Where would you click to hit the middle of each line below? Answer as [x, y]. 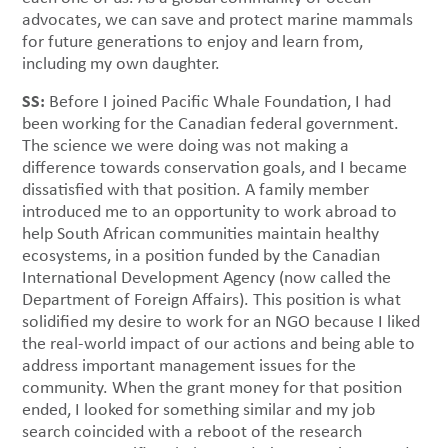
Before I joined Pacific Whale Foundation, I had [220, 101]
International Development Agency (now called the [207, 277]
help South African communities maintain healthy [201, 233]
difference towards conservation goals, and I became [215, 167]
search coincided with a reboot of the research [192, 431]
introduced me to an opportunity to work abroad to [210, 211]
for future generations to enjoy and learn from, [193, 41]
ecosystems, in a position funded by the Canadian [201, 255]
